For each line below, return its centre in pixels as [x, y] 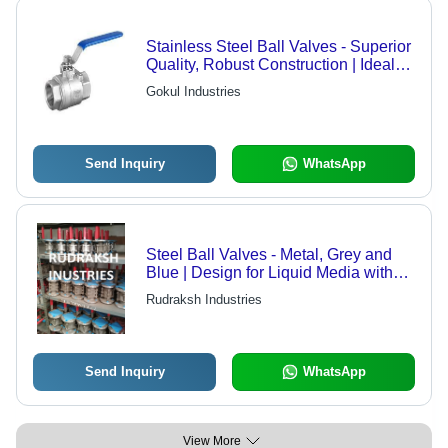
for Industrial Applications [235, 83]
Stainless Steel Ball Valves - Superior [278, 47]
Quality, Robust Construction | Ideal [270, 65]
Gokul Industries [193, 92]
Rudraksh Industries [203, 300]
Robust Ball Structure [221, 291]
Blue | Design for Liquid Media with [269, 273]
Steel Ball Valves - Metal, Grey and [268, 255]
